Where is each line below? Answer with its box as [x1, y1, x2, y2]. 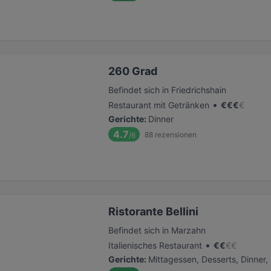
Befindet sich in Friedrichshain [108, 85, 226, 95]
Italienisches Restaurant [108, 240, 202, 250]
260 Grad [108, 65, 157, 77]
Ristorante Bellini [108, 205, 198, 218]
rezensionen [155, 129, 197, 139]
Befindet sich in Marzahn [108, 225, 206, 235]
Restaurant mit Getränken [108, 100, 209, 110]
